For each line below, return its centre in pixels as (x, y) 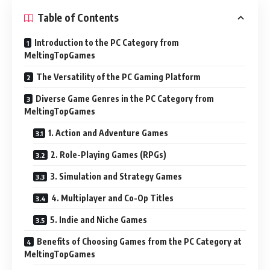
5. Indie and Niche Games (99, 219)
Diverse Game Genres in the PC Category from (125, 98)
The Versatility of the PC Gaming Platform (118, 77)
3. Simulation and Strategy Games (116, 176)
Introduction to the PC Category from (107, 42)
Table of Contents (78, 17)
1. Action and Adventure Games (108, 133)
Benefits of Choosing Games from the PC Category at (139, 241)
